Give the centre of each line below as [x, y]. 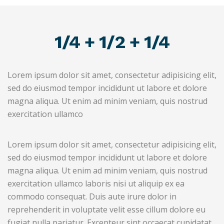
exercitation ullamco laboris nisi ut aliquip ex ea [96, 183]
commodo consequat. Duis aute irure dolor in [92, 196]
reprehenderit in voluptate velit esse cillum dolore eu [106, 209]
